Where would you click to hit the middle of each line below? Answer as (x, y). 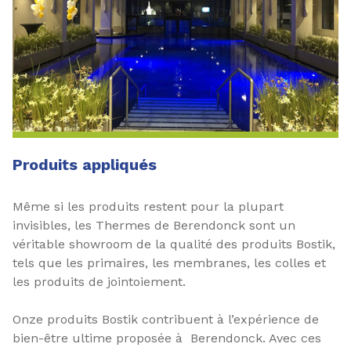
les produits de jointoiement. (99, 282)
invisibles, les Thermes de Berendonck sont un (154, 225)
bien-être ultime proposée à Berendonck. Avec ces (167, 338)
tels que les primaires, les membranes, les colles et (169, 263)
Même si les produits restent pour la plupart (148, 206)
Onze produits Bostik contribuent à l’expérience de (166, 319)
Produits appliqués (85, 165)
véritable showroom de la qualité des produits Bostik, (174, 244)
